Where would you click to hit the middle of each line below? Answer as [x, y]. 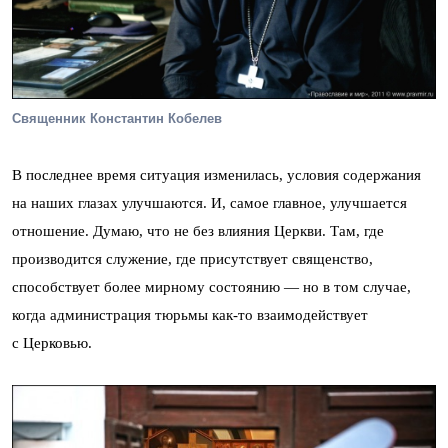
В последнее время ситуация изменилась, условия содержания [216, 174]
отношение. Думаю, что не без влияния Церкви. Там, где [198, 230]
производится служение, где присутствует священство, [192, 258]
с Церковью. [52, 342]
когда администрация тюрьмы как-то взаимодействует [190, 314]
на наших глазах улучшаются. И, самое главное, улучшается [209, 202]
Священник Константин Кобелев [117, 118]
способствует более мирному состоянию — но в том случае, [211, 286]
